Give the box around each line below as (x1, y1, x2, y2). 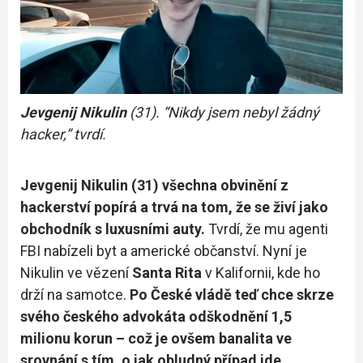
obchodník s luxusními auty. (20, 220, 208, 237)
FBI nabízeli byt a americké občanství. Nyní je (20, 241, 307, 259)
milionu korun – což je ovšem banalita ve (20, 329, 292, 347)
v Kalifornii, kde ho (202, 263, 320, 281)
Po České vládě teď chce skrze (130, 285, 334, 303)
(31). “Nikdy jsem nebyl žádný (130, 103, 319, 121)
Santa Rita (132, 263, 202, 281)
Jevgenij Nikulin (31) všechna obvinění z (20, 176, 288, 194)
